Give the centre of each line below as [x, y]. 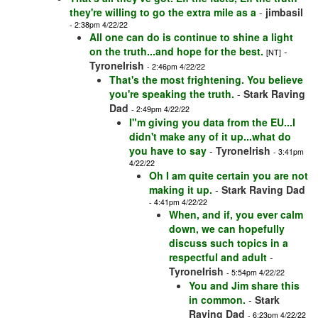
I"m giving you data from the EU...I [212, 122]
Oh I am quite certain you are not [229, 176]
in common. [217, 300]
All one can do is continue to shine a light [191, 37]
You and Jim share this [244, 286]
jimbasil [284, 12]
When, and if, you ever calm [236, 215]
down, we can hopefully [227, 229]
